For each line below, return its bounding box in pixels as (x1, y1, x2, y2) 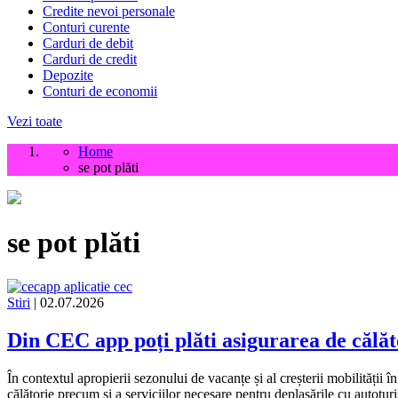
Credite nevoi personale (43, 4, 175, 19)
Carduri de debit (43, 36, 133, 51)
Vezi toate (7, 114, 62, 129)
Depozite (43, 68, 93, 83)
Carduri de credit (43, 52, 137, 67)
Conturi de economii (43, 84, 157, 99)
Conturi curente (43, 20, 130, 35)
